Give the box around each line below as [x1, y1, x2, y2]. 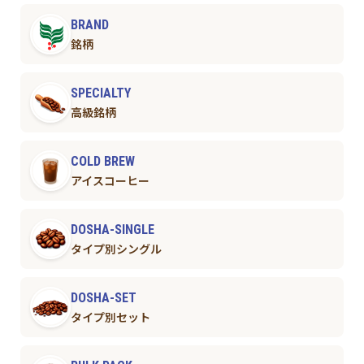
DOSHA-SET [70, 290, 136, 306]
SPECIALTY [70, 85, 131, 102]
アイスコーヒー [70, 174, 149, 188]
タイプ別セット [70, 310, 150, 324]
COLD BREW [70, 154, 135, 170]
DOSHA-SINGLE [70, 222, 154, 238]
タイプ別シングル [70, 242, 162, 256]
